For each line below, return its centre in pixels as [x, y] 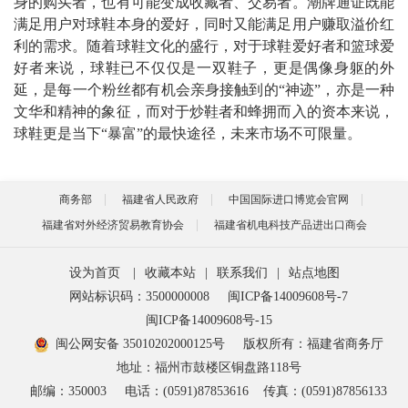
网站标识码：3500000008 [139, 296]
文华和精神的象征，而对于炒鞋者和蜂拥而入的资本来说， [204, 112]
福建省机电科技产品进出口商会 [290, 225]
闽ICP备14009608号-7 [288, 296]
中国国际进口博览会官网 [289, 199]
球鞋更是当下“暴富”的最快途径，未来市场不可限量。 [188, 133]
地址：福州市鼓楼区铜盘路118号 [209, 367]
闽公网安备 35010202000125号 [140, 344]
